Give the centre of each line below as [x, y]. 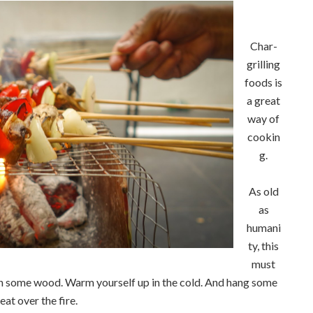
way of [263, 118]
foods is [263, 82]
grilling [263, 64]
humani [263, 227]
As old [263, 191]
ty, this [263, 246]
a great [263, 100]
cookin [263, 137]
